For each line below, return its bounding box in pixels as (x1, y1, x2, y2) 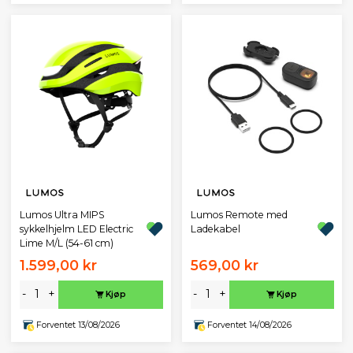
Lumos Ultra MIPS (19, 208, 105, 221)
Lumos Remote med (190, 208, 288, 221)
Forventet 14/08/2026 (206, 320, 292, 331)
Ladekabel (190, 222, 240, 235)
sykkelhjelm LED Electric (19, 222, 133, 235)
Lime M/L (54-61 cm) (19, 236, 113, 249)
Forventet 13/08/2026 (35, 320, 120, 331)
